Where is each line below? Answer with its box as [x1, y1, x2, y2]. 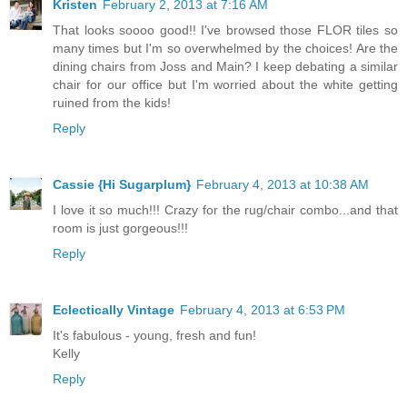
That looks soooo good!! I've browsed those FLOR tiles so [53, 22, 398, 37]
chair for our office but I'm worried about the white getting [53, 76, 398, 92]
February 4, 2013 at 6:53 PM [180, 302, 345, 317]
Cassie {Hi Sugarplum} [53, 176, 191, 192]
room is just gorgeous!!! [53, 220, 188, 235]
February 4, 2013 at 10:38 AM [196, 176, 369, 192]
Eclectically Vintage [53, 302, 174, 317]
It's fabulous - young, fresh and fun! [53, 327, 256, 342]
